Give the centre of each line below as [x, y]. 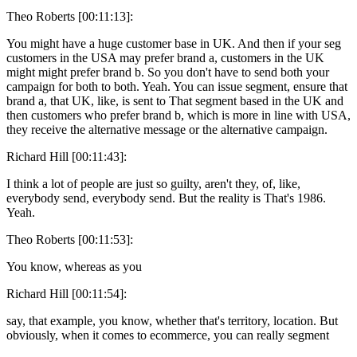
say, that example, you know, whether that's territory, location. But [172, 320]
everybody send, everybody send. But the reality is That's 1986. [166, 198]
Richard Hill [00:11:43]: [67, 156]
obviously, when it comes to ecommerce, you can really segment [168, 335]
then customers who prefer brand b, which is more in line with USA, [178, 115]
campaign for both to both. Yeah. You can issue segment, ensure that [177, 86]
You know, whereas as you [74, 266]
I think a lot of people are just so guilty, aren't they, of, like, [153, 183]
